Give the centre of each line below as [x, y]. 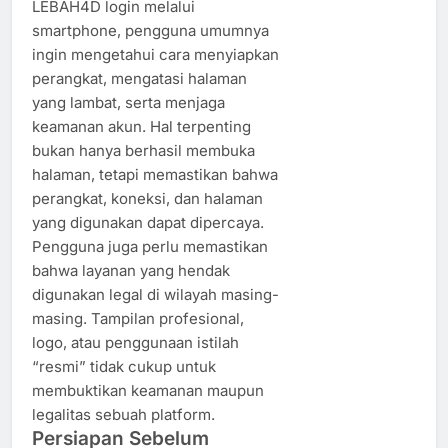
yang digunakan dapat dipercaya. [148, 222]
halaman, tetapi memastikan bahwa [155, 174]
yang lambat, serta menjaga [128, 102]
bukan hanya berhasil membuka [143, 150]
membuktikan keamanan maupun [148, 390]
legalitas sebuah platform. [123, 414]
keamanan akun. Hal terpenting [141, 126]
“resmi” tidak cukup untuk [124, 366]
